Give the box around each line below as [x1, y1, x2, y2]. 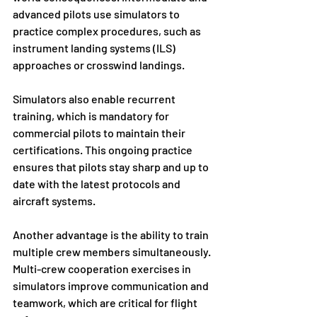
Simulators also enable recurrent [13, 92, 178, 106]
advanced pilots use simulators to [13, 7, 182, 21]
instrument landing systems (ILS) [13, 41, 178, 55]
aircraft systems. [13, 194, 96, 208]
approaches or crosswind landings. [13, 58, 185, 72]
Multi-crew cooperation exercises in [13, 262, 193, 276]
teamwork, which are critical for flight [13, 296, 200, 310]
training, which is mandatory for [13, 109, 171, 123]
